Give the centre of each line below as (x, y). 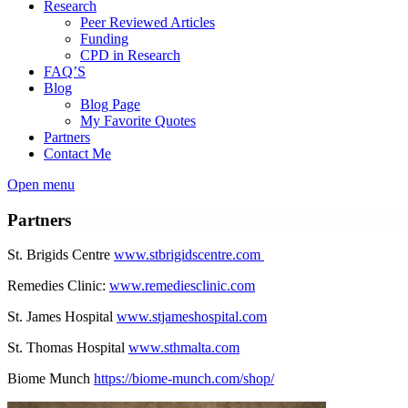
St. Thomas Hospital (68, 348)
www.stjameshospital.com (192, 317)
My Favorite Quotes (138, 120)
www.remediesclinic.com (182, 286)
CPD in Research (130, 55)
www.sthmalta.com (184, 348)
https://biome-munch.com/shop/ (184, 379)
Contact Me (77, 153)
